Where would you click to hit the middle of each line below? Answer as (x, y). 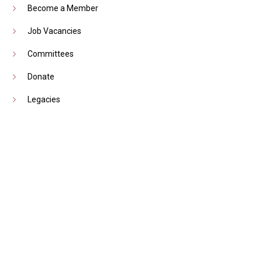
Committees (51, 54)
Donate (41, 76)
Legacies (44, 99)
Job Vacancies (55, 31)
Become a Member (63, 8)
